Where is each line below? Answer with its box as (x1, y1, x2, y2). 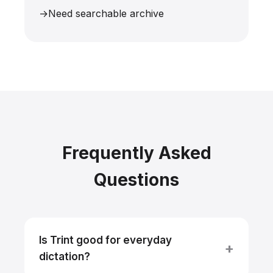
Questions (94, 169, 179, 190)
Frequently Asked (62, 143, 211, 163)
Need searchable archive (48, 7, 164, 19)
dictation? (39, 250, 90, 263)
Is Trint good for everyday (39, 234, 172, 246)
